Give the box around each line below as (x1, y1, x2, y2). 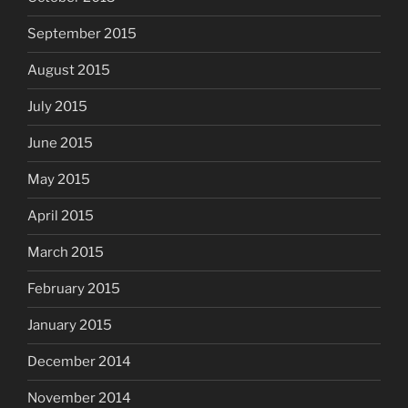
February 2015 (27, 280, 120, 298)
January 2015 (27, 317, 112, 334)
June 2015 (27, 135, 93, 152)
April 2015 (27, 208, 94, 225)
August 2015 (27, 62, 110, 79)
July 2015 (27, 98, 87, 116)
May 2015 (27, 171, 90, 189)
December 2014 (27, 353, 131, 371)
